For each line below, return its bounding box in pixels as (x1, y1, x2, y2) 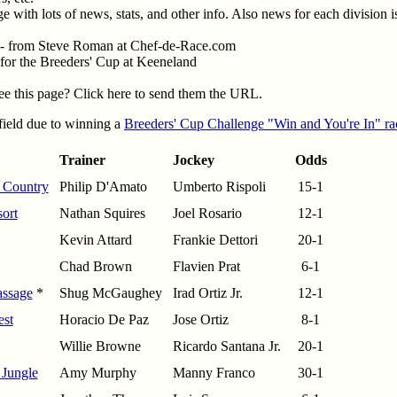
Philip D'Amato (58, 179, 147, 195)
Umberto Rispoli (172, 179, 266, 195)
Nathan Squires (58, 206, 145, 222)
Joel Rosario (172, 206, 242, 222)
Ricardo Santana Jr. (172, 339, 281, 354)
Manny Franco (172, 365, 255, 381)
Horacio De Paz (58, 312, 149, 328)
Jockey (172, 152, 214, 168)
